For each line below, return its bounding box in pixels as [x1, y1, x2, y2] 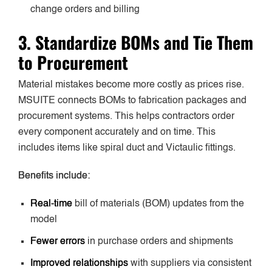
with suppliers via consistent [128, 259, 251, 269]
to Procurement [18, 50, 128, 75]
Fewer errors [30, 237, 85, 247]
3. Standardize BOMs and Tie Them [18, 30, 253, 55]
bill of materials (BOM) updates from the [72, 199, 244, 209]
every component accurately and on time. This [18, 127, 216, 138]
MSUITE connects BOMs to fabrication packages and [18, 96, 246, 106]
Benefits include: [18, 171, 90, 182]
